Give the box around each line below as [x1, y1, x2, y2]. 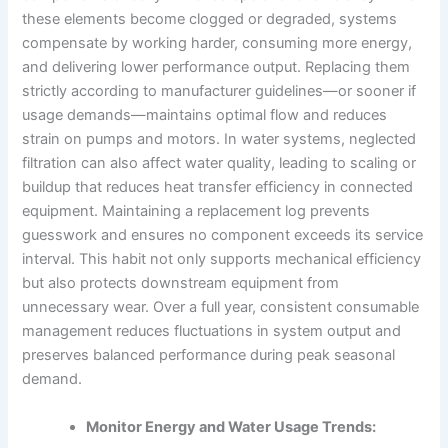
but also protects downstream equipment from [22, 274, 340, 293]
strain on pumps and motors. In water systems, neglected [22, 130, 417, 149]
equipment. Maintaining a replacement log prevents [22, 202, 371, 221]
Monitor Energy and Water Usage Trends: [86, 417, 380, 436]
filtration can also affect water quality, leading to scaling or [22, 154, 417, 173]
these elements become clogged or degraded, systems [22, 10, 398, 29]
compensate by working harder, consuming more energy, [22, 34, 413, 53]
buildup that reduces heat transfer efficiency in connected [22, 178, 414, 197]
